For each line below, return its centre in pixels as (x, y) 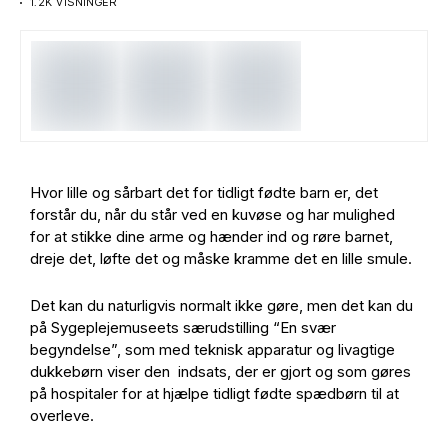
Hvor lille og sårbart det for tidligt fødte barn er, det (204, 192)
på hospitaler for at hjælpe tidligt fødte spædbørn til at (214, 393)
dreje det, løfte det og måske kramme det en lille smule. (221, 258)
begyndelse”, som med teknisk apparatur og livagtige (212, 349)
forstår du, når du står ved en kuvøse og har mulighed (212, 214)
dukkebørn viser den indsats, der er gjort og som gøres (220, 371)
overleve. (64, 415)
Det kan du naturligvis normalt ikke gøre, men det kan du (221, 305)
